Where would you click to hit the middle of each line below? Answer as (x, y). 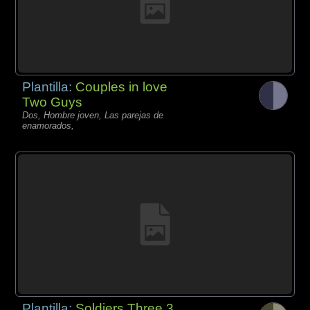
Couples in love (122, 86)
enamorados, (48, 125)
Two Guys (53, 102)
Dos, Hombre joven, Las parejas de (93, 115)
